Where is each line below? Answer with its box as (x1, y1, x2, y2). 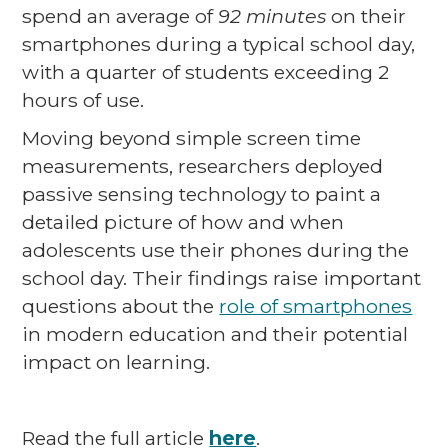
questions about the (22, 294, 220, 318)
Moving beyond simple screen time (22, 126, 362, 150)
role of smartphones (219, 294, 413, 318)
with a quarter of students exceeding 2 (22, 60, 390, 84)
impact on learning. (22, 350, 211, 374)
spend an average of (22, 4, 219, 28)
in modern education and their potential (22, 322, 409, 346)
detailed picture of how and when (22, 210, 345, 234)
